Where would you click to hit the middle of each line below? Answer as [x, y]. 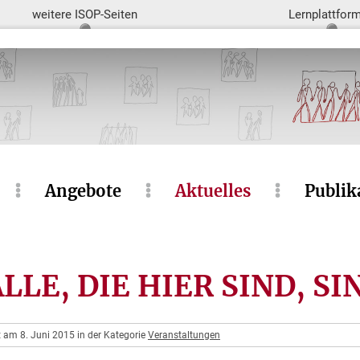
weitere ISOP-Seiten [85, 14]
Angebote [83, 191]
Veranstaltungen [184, 335]
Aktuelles [213, 191]
